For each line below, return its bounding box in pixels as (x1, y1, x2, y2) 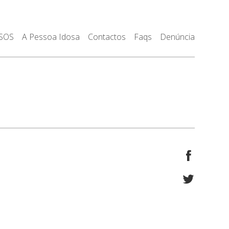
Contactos (87, 31, 126, 42)
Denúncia (159, 31, 195, 42)
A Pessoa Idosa (21, 31, 80, 42)
